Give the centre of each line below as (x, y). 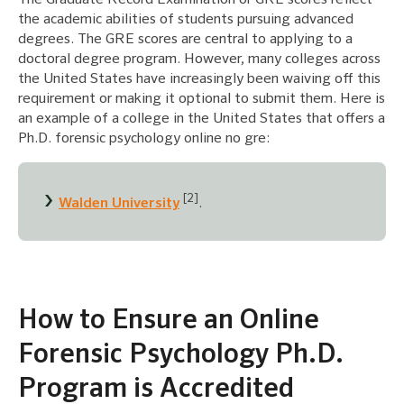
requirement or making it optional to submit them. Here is (202, 99)
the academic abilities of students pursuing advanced (186, 19)
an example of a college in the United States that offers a (202, 119)
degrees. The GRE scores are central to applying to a (185, 39)
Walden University (119, 203)
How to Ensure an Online (169, 321)
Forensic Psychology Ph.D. (181, 355)
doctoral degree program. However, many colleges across (199, 59)
